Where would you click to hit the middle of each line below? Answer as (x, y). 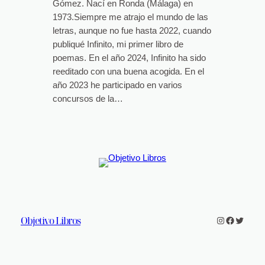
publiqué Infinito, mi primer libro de (118, 44)
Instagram (236, 219)
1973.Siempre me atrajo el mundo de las (130, 17)
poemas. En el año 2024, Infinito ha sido (129, 58)
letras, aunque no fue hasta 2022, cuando (132, 30)
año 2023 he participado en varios (117, 85)
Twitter (248, 219)
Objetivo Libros (51, 221)
